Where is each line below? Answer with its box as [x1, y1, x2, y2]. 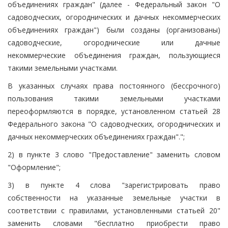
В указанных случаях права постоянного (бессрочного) [8, 80, 220, 91]
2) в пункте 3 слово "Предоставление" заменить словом [8, 149, 220, 159]
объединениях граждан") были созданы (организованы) [8, 24, 220, 35]
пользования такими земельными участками [8, 93, 220, 103]
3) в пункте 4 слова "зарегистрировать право [8, 180, 220, 190]
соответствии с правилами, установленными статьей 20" [8, 205, 220, 215]
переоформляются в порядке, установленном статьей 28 [8, 106, 220, 116]
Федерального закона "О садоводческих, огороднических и [8, 119, 220, 129]
